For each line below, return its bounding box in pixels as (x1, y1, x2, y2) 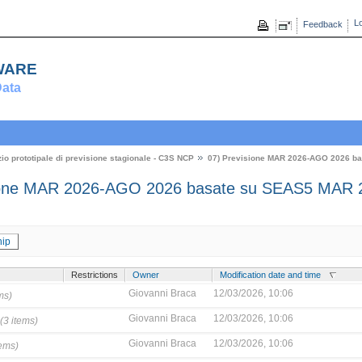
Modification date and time (220, 269, 322, 280)
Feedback (302, 19, 343, 30)
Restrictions (70, 269, 118, 280)
